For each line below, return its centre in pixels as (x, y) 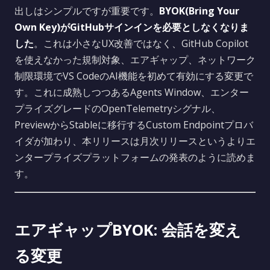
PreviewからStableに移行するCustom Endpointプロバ (134, 125)
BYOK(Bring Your (199, 11)
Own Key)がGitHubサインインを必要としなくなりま (132, 27)
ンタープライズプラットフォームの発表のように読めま (135, 157)
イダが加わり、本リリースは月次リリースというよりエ (135, 141)
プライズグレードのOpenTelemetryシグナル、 (118, 108)
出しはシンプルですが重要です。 (87, 11)
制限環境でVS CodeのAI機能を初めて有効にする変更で (134, 76)
